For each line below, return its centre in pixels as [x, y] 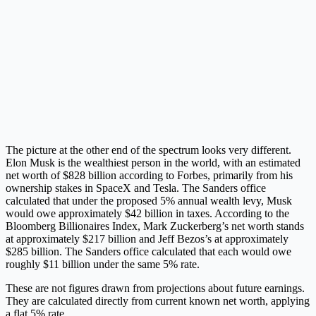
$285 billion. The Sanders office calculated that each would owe [148, 252]
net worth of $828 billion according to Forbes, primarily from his [149, 176]
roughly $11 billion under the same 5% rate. [103, 265]
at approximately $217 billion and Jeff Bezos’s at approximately [147, 239]
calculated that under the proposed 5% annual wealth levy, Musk [149, 201]
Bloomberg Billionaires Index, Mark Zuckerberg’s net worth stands [155, 226]
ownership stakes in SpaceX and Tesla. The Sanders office [136, 188]
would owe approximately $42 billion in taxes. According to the [147, 214]
